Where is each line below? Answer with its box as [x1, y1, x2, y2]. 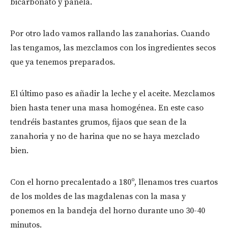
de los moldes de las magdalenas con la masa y [10, 191, 186, 202]
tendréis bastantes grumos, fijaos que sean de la [10, 117, 187, 128]
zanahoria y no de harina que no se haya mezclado [10, 131, 199, 142]
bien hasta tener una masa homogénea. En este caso [10, 103, 204, 113]
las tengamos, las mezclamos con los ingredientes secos [10, 43, 216, 53]
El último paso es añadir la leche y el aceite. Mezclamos [10, 89, 215, 99]
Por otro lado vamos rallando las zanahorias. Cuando [10, 28, 210, 39]
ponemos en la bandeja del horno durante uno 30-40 [10, 206, 205, 216]
